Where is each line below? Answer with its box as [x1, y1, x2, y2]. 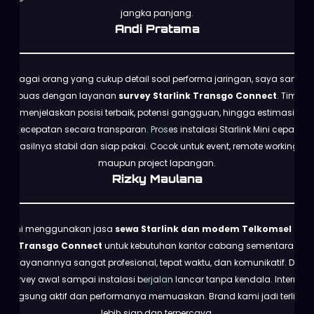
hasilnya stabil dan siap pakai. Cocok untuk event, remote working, [14, 139, 300, 152]
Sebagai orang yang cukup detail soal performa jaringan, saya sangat [2, 72, 312, 85]
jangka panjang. [121, 6, 193, 19]
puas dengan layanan [17, 89, 118, 102]
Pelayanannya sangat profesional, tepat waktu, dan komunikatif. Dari [8, 256, 306, 268]
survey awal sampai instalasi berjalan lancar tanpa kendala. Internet [8, 273, 306, 285]
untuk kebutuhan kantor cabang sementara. [102, 239, 296, 252]
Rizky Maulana [111, 171, 203, 186]
